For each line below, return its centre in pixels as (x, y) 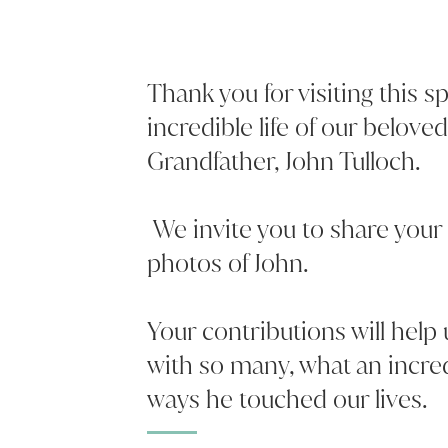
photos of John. (228, 263)
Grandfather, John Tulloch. (284, 161)
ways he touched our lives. (287, 399)
